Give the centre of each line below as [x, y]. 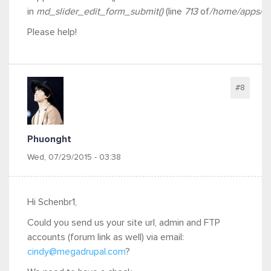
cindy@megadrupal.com [76, 251]
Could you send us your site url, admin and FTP [124, 222]
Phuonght [49, 139]
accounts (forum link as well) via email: [106, 237]
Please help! [52, 32]
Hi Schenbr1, [52, 202]
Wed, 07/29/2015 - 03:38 [74, 157]
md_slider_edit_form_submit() [100, 11]
